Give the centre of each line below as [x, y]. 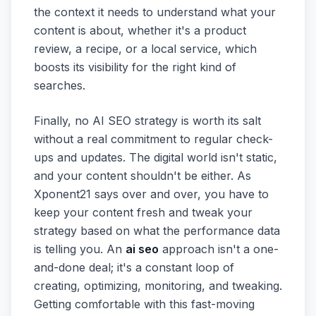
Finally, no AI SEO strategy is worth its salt [147, 120]
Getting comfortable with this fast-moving [144, 304]
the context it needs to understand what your [155, 12]
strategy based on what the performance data [157, 230]
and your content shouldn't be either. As [142, 175]
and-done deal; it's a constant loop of [134, 267]
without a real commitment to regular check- [153, 139]
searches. [60, 85]
